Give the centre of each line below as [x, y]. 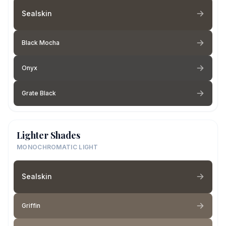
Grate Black [39, 93]
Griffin [31, 205]
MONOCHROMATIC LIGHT [58, 147]
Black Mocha [41, 42]
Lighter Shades [48, 135]
